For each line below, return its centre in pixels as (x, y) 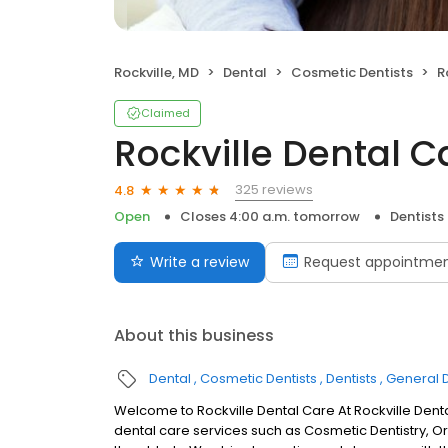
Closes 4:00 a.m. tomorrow (270, 216)
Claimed (165, 113)
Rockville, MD (156, 72)
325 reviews (274, 189)
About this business (194, 335)
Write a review (199, 262)
